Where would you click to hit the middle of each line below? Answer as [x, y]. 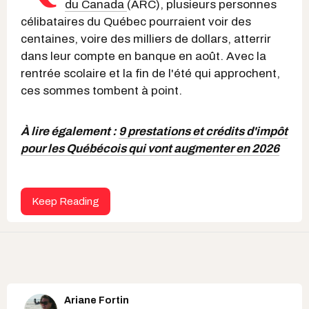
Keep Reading [66, 202]
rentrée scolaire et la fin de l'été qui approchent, [150, 74]
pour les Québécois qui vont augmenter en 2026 [150, 149]
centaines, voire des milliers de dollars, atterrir [146, 39]
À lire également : [70, 132]
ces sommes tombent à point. [101, 91]
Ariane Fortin [97, 301]
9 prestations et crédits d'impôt [203, 132]
